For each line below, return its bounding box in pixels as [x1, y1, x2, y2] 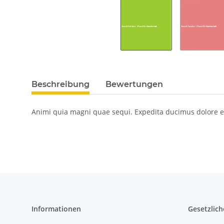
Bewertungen [105, 79, 163, 89]
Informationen [31, 204, 81, 214]
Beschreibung [31, 79, 89, 89]
